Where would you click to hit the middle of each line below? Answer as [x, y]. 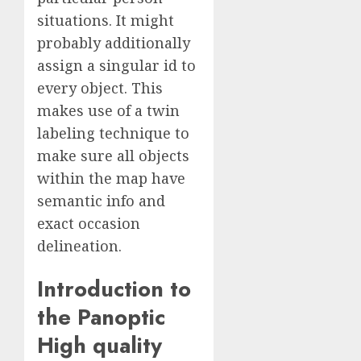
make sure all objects [113, 155]
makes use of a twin [108, 110]
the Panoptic [101, 317]
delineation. [79, 245]
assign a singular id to [116, 65]
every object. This [100, 87]
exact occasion [89, 223]
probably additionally [114, 42]
